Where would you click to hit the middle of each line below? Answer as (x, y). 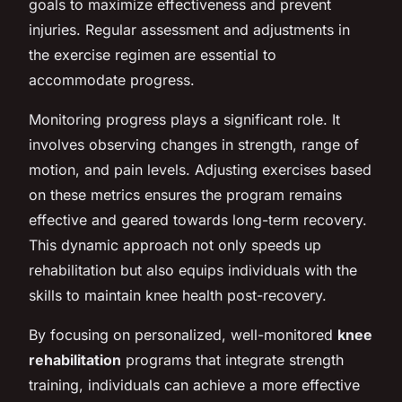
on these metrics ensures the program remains (185, 194)
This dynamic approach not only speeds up (175, 245)
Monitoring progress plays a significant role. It (184, 119)
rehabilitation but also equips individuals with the (193, 270)
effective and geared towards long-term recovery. (198, 219)
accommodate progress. (112, 79)
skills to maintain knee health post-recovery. (178, 295)
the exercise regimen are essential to (153, 54)
